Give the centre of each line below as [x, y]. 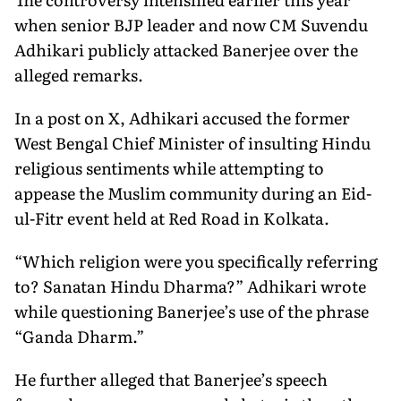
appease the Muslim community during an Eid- [193, 192]
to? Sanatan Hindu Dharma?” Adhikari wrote [190, 286]
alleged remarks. [79, 74]
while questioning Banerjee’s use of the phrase [192, 311]
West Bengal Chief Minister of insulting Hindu [192, 142]
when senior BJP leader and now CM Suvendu [191, 24]
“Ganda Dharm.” [79, 336]
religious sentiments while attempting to [169, 167]
